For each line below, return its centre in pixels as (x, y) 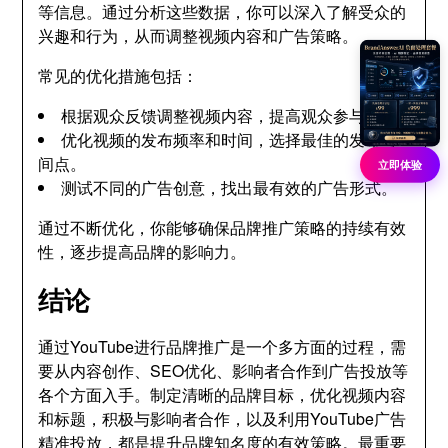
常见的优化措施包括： (118, 75)
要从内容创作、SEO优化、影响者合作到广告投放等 (223, 370)
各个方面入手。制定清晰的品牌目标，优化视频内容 (222, 394)
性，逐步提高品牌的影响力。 (142, 251)
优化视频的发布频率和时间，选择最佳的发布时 (229, 139)
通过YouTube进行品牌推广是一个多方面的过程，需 (222, 346)
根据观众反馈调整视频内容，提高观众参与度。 (229, 115)
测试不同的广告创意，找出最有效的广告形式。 (229, 187)
